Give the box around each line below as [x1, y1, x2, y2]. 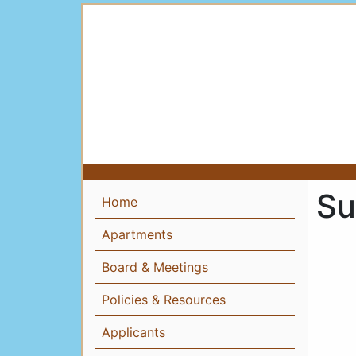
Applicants [102, 324, 165, 340]
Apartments [102, 226, 172, 242]
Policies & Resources [102, 292, 226, 308]
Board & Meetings [102, 259, 208, 275]
